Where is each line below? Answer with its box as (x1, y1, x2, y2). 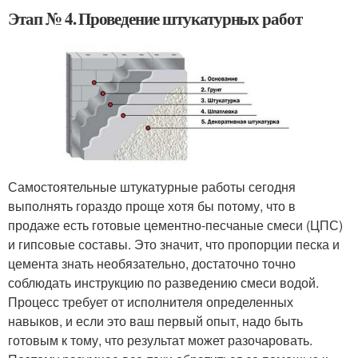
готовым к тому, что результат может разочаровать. (8, 330, 312, 349)
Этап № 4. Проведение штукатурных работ (8, 6, 303, 30)
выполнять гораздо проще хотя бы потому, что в (8, 196, 296, 215)
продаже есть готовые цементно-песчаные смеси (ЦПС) (8, 215, 343, 234)
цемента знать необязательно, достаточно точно (8, 253, 296, 272)
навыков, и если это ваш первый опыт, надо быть (8, 311, 303, 330)
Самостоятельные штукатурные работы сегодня (8, 177, 296, 196)
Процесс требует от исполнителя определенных (8, 292, 293, 311)
